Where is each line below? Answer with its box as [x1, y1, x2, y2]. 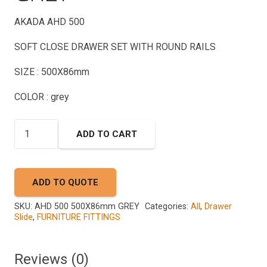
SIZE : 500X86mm [14, 66, 89, 77]
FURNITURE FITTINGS [37, 212, 120, 222]
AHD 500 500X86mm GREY [35, 201, 139, 212]
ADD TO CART [76, 128, 137, 139]
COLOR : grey [14, 91, 69, 103]
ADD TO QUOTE [32, 176, 98, 188]
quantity [14, 182, 46, 194]
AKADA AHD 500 [14, 15, 85, 27]
